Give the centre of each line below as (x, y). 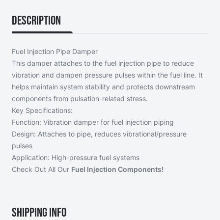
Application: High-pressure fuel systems (76, 158)
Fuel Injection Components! (117, 169)
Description (36, 21)
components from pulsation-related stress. (80, 99)
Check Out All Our (41, 169)
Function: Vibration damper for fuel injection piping (93, 122)
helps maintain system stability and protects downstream (103, 87)
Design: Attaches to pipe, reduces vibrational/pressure (99, 134)
